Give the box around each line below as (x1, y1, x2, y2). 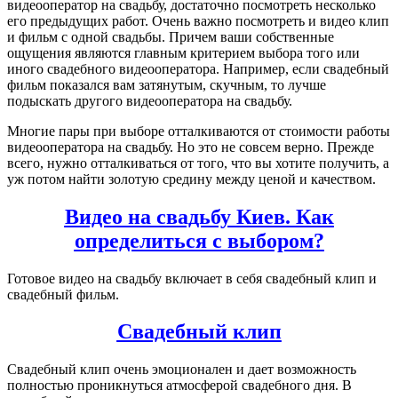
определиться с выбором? (74, 228, 324, 252)
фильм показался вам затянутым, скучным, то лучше (7, 76, 326, 92)
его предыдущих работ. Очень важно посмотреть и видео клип (7, 12, 389, 28)
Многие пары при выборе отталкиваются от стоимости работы (7, 123, 390, 139)
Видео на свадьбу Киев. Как (64, 204, 334, 228)
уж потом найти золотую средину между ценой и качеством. (7, 171, 376, 187)
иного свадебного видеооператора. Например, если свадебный (7, 60, 389, 76)
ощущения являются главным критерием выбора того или (7, 44, 360, 60)
